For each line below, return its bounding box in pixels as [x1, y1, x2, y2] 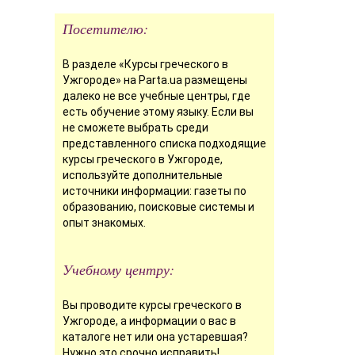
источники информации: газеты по [62, 184, 246, 197]
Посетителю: [62, 18, 148, 38]
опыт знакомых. [62, 216, 146, 229]
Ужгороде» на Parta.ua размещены [62, 73, 247, 86]
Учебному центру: [62, 259, 174, 279]
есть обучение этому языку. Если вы [62, 105, 254, 118]
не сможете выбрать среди [62, 120, 208, 134]
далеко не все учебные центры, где [62, 89, 250, 102]
